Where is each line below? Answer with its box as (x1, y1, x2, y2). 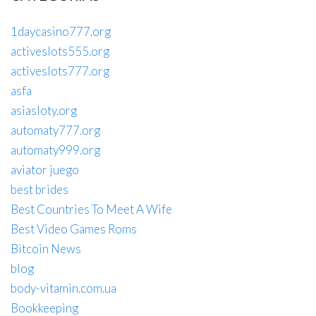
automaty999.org (11, 142, 100, 157)
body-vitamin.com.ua (11, 280, 116, 296)
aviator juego (11, 162, 79, 177)
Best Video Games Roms (11, 221, 137, 236)
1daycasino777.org (11, 23, 111, 39)
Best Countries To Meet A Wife (11, 201, 172, 217)
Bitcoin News (11, 241, 81, 256)
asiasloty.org (11, 102, 77, 118)
